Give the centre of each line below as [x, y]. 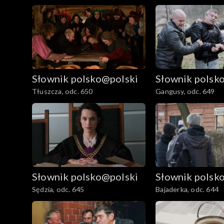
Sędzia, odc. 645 [58, 189]
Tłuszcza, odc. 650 [62, 91]
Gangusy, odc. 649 [185, 91]
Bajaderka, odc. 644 [187, 189]
